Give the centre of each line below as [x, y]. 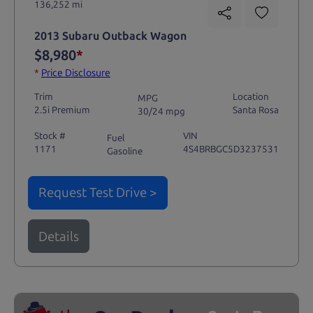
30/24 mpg [161, 111]
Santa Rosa [256, 109]
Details [58, 236]
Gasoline [124, 151]
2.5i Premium [62, 109]
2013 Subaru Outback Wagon [110, 36]
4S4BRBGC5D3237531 [231, 149]
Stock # [50, 136]
